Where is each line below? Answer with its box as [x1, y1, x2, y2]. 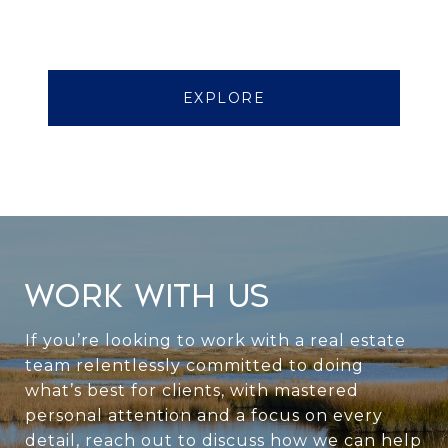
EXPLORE [182, 89, 266, 108]
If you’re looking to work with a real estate [25, 331, 406, 351]
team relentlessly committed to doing [25, 356, 364, 376]
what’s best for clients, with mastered [25, 381, 359, 401]
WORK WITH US [25, 279, 270, 316]
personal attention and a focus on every [25, 406, 383, 426]
